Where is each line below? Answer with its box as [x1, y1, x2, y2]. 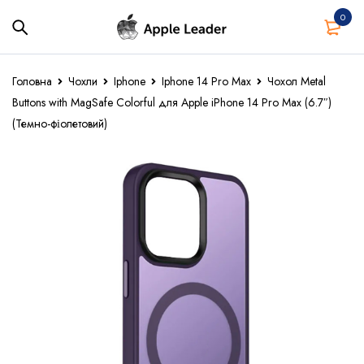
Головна [12, 73, 52, 89]
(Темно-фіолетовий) [12, 115, 107, 132]
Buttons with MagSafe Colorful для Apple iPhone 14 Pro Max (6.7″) [12, 94, 331, 110]
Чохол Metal [267, 73, 326, 89]
